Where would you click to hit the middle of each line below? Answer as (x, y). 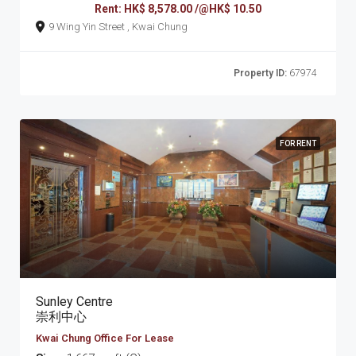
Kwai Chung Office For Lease (105, 338)
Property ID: (260, 73)
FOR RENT (298, 143)
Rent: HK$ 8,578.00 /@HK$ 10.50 (178, 8)
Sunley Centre (74, 301)
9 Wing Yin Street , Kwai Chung (157, 26)
